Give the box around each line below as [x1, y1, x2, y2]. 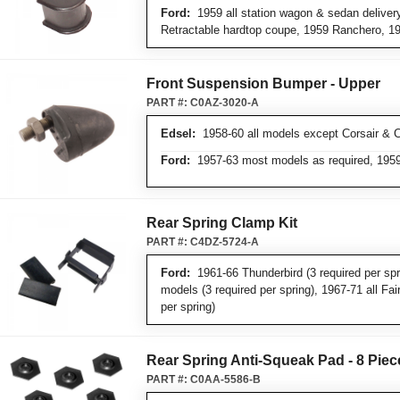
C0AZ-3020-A [190, 96, 259, 109]
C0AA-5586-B [190, 373, 261, 386]
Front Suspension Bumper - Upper [146, 76, 380, 91]
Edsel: [161, 127, 196, 140]
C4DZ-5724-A [190, 236, 259, 248]
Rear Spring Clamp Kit [146, 215, 297, 230]
